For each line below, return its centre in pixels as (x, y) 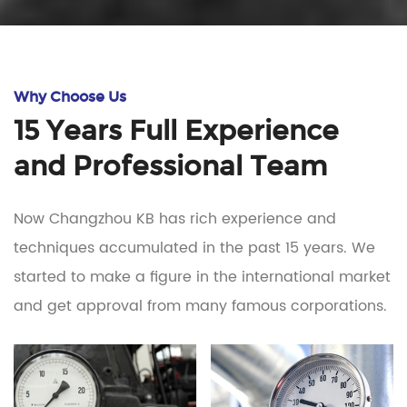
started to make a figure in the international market (202, 277)
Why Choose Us (70, 96)
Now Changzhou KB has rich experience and (175, 218)
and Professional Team (170, 166)
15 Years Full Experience (176, 130)
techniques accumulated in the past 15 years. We (194, 248)
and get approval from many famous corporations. (200, 306)
